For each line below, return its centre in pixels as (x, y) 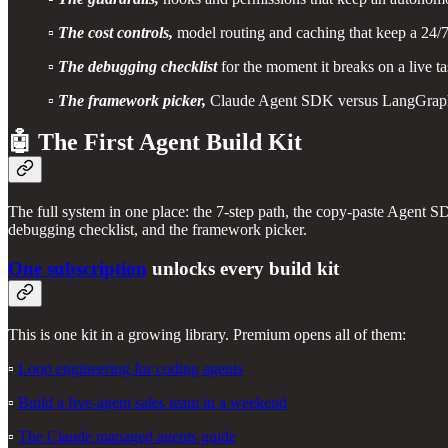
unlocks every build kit (243, 269)
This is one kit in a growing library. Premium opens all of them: (207, 334)
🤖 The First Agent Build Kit (155, 142)
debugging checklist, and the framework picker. (157, 230)
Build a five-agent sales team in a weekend (152, 402)
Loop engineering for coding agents (130, 368)
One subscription (77, 269)
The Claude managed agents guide (127, 436)
